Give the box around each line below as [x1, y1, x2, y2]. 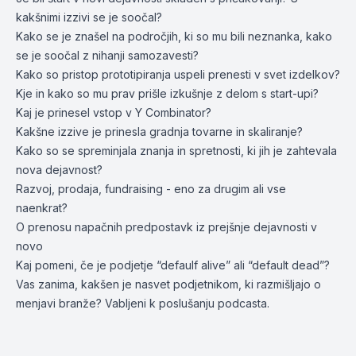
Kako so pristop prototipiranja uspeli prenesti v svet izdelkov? [16, 68, 340, 81]
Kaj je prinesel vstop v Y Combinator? [16, 106, 211, 119]
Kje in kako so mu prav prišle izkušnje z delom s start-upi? [16, 87, 319, 100]
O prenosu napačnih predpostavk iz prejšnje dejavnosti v [16, 220, 317, 234]
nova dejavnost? [16, 163, 103, 176]
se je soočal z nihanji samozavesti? [16, 48, 199, 62]
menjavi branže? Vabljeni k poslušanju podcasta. [16, 296, 269, 310]
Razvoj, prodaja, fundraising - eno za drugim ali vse [16, 182, 286, 195]
